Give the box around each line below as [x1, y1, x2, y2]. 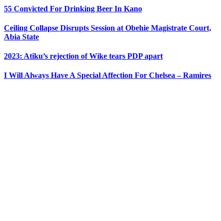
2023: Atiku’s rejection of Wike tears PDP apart [4, 52, 163, 61]
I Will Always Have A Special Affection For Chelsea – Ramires [4, 71, 211, 80]
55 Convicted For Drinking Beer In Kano [4, 4, 142, 13]
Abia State [4, 32, 39, 41]
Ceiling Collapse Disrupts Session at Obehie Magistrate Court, [4, 23, 211, 32]
